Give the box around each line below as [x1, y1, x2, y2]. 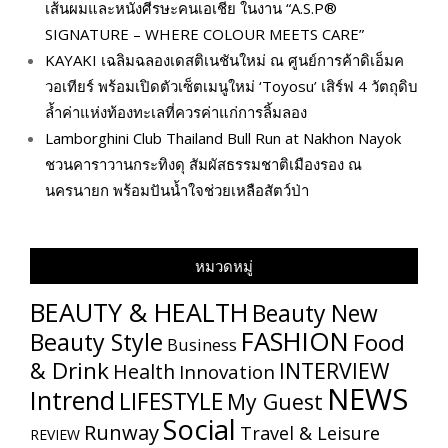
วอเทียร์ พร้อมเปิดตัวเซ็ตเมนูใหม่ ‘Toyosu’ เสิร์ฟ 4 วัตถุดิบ [45, 76, 418, 97]
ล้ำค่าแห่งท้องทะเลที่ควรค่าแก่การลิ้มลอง [45, 102, 307, 123]
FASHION [241, 324, 349, 360]
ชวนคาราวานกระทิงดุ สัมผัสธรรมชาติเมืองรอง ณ [45, 154, 362, 175]
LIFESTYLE [119, 386, 223, 418]
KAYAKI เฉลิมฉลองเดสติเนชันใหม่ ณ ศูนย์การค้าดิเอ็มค [45, 50, 404, 71]
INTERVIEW [279, 356, 390, 386]
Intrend [30, 383, 115, 418]
